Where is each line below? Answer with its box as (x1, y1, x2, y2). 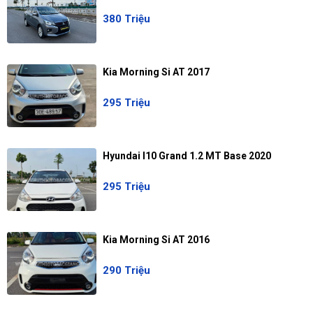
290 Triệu (102, 264, 150, 277)
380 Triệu (102, 13, 150, 26)
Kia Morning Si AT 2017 (102, 66, 210, 78)
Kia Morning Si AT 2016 (102, 234, 210, 246)
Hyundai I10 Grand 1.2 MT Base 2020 (102, 150, 271, 162)
